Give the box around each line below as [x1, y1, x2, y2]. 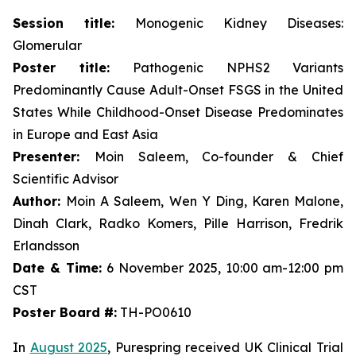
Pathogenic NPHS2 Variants [133, 60, 343, 75]
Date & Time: [13, 260, 107, 276]
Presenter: [13, 149, 95, 164]
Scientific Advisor [13, 171, 118, 187]
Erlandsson [13, 238, 79, 253]
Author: [13, 193, 67, 209]
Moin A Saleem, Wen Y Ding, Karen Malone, [66, 193, 343, 209]
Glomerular [13, 37, 82, 53]
